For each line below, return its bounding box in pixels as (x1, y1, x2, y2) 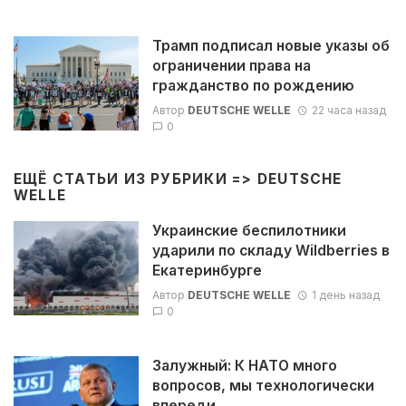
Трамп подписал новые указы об (151, 37, 390, 55)
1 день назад (311, 287, 380, 302)
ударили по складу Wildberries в (151, 242, 390, 260)
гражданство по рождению (151, 77, 354, 95)
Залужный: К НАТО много (151, 356, 337, 374)
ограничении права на (151, 57, 311, 75)
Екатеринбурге (151, 262, 262, 280)
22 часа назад (311, 102, 386, 117)
